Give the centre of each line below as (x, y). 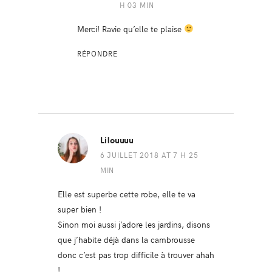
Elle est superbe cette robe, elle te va (126, 194)
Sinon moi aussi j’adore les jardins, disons (134, 224)
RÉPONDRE (97, 54)
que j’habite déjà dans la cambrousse (126, 240)
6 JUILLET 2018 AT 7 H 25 (149, 155)
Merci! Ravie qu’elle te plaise (130, 29)
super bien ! (79, 209)
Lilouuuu (117, 141)
